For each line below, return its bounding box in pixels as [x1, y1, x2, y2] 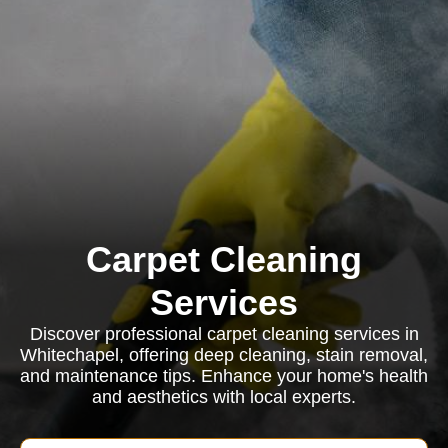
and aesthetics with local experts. [92, 387, 356, 407]
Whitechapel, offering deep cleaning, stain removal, [20, 345, 428, 365]
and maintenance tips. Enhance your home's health [20, 366, 428, 386]
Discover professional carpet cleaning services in [29, 324, 419, 344]
